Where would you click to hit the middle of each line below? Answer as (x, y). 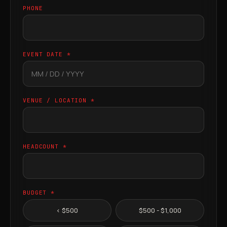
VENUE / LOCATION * (59, 100)
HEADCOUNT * (45, 146)
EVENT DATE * (47, 54)
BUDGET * (39, 192)
